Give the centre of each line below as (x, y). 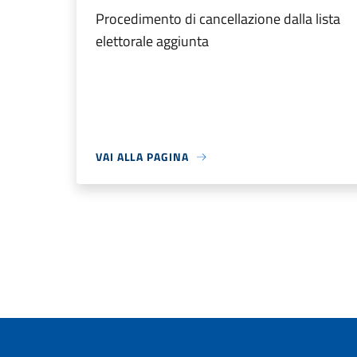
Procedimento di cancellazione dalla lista (218, 19)
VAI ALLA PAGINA (142, 157)
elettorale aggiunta (152, 41)
